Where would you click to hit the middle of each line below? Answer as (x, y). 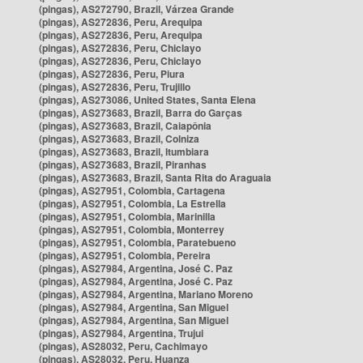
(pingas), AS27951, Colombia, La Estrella (132, 203)
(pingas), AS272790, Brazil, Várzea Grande (137, 9)
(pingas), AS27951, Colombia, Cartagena (132, 190)
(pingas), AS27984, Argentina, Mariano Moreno (146, 294)
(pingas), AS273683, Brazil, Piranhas (123, 164)
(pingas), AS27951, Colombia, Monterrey (132, 229)
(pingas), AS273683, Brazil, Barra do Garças (141, 113)
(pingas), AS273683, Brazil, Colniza (119, 139)
